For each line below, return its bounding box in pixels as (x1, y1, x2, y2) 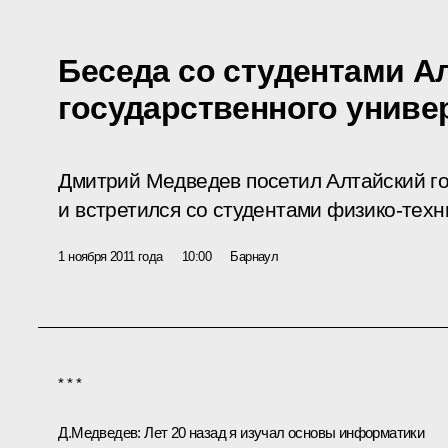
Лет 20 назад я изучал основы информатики (140, 423, 425, 441)
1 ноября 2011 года (58, 248, 163, 264)
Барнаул (230, 248, 279, 264)
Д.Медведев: (58, 423, 141, 441)
